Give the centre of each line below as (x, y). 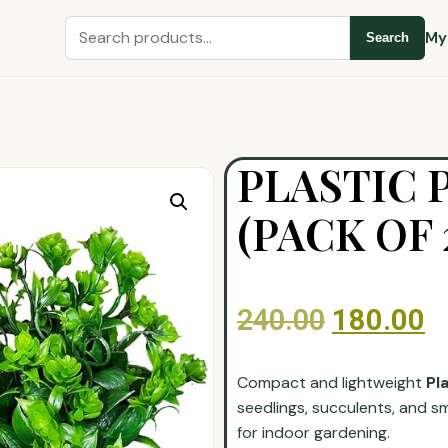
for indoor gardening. (313, 432)
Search (387, 38)
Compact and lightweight (331, 382)
